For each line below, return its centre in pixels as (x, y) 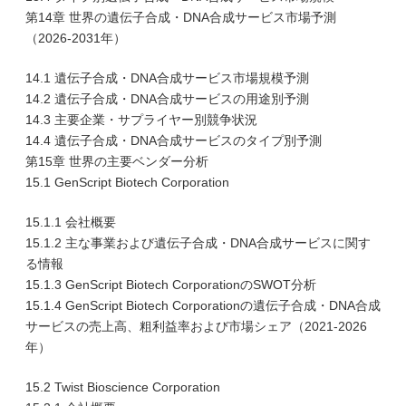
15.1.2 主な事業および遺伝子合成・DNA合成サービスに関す (198, 243)
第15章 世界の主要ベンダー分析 (117, 161)
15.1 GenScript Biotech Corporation (127, 182)
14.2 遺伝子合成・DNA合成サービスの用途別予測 (167, 99)
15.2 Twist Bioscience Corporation (123, 387)
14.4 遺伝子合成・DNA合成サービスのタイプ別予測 (174, 140)
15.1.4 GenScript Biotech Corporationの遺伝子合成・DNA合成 (203, 305)
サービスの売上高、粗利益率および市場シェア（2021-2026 (196, 326)
